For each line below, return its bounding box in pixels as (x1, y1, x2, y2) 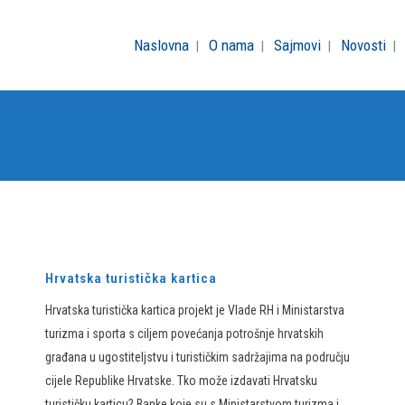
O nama (209, 36, 254, 54)
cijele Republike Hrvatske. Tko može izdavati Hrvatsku (45, 373, 317, 388)
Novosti (341, 36, 386, 54)
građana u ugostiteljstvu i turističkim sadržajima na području (45, 350, 350, 364)
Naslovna (134, 36, 189, 54)
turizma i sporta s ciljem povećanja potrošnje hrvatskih (45, 326, 324, 341)
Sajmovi (274, 36, 321, 54)
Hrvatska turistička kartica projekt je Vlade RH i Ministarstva (45, 303, 344, 317)
